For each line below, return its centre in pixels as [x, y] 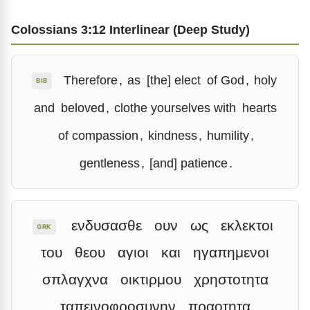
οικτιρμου [151, 279]
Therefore [91, 80]
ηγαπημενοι [231, 252]
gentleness [109, 163]
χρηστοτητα [231, 279]
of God [226, 80]
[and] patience [188, 163]
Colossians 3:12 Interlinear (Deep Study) [130, 29]
